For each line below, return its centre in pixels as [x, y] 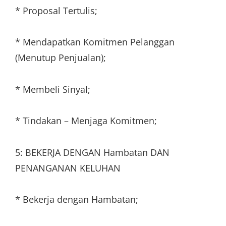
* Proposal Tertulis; [56, 10]
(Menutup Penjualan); [61, 58]
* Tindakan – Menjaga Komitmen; [86, 121]
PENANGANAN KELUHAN [68, 168]
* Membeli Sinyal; [53, 89]
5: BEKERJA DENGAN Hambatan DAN [92, 152]
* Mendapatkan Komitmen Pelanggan [95, 42]
